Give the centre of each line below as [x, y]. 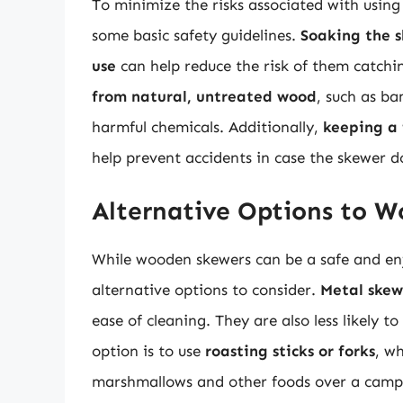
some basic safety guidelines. [196, 36]
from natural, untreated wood [204, 97]
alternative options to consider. [206, 289]
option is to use [148, 350]
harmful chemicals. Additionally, [207, 127]
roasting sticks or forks [290, 350]
